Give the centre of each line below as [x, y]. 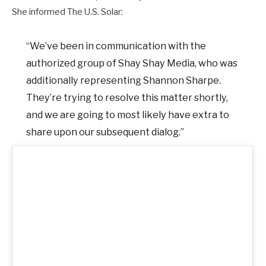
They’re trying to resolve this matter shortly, [127, 98]
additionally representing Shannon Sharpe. [124, 80]
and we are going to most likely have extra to [128, 115]
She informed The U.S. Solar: [67, 12]
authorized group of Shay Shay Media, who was [132, 63]
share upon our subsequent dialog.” [105, 132]
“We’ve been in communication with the [116, 46]
